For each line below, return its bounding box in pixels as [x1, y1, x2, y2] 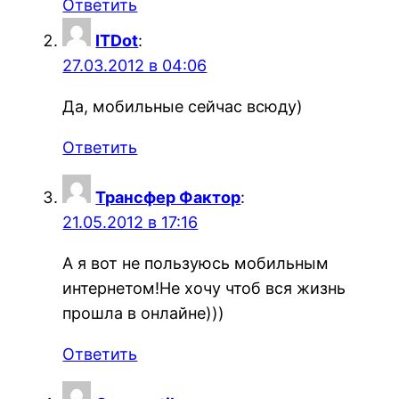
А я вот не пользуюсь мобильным [62, 253, 330, 273]
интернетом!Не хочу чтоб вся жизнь [62, 278, 346, 297]
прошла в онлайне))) [62, 303, 225, 322]
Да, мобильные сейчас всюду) [62, 96, 304, 116]
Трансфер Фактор [95, 187, 241, 207]
